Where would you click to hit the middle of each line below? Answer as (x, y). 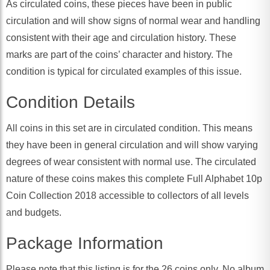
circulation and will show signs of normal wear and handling (133, 21)
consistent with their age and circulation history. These (121, 38)
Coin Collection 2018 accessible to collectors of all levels (127, 196)
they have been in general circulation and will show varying (132, 145)
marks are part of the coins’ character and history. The (119, 55)
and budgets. (34, 213)
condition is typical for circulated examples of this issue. (124, 72)
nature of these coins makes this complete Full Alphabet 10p (134, 179)
